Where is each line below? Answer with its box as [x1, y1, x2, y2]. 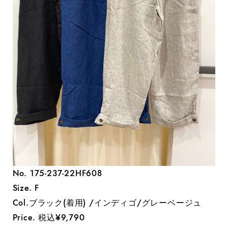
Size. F [12, 182, 40, 194]
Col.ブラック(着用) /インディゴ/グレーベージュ [12, 196, 202, 209]
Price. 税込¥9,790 [12, 211, 85, 223]
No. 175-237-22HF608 [12, 167, 102, 179]
